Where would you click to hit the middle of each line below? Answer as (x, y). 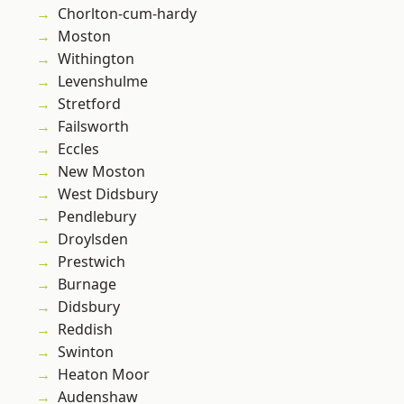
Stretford (89, 104)
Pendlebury (97, 217)
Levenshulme (103, 82)
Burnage (87, 285)
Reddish (85, 330)
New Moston (101, 172)
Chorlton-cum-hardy (127, 14)
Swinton (86, 352)
